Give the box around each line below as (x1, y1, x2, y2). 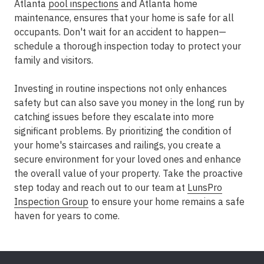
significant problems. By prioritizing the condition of (14, 125, 232, 137)
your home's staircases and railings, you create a (14, 139, 221, 151)
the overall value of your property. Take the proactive (14, 167, 243, 179)
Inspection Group (14, 196, 88, 207)
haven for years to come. (14, 210, 120, 222)
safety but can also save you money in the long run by (14, 97, 245, 108)
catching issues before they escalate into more (14, 111, 214, 123)
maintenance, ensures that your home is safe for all (14, 12, 234, 24)
